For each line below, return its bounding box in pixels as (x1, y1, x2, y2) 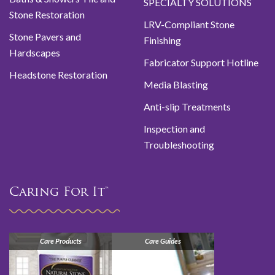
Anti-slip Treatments (144, 101, 231, 113)
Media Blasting (144, 79, 208, 91)
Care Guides (145, 236, 182, 246)
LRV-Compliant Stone (144, 18, 234, 31)
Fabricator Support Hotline (144, 56, 258, 69)
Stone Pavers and (9, 31, 81, 43)
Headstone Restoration (9, 69, 107, 81)
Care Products (39, 236, 82, 246)
